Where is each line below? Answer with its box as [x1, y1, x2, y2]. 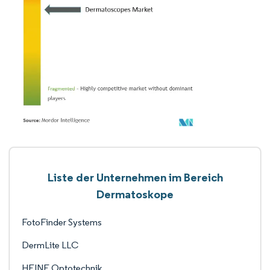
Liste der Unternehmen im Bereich [47, 170, 223, 184]
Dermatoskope [96, 187, 174, 201]
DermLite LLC [22, 239, 78, 251]
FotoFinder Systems [22, 216, 102, 228]
